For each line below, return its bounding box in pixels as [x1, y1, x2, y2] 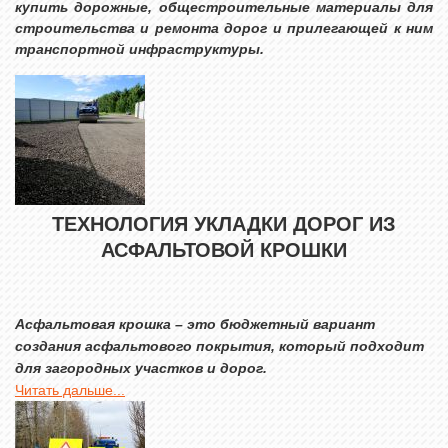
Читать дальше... [15, 382, 125, 398]
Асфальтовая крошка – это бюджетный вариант [15, 316, 375, 332]
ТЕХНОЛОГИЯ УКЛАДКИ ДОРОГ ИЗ [52, 213, 396, 235]
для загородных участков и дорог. [15, 360, 267, 376]
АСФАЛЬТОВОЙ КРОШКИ [101, 239, 347, 261]
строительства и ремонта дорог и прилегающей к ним [15, 20, 433, 36]
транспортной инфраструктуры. [15, 41, 264, 57]
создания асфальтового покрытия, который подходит [15, 338, 424, 354]
